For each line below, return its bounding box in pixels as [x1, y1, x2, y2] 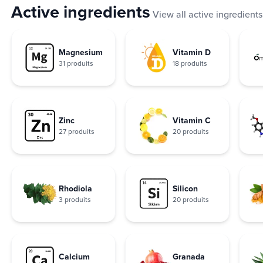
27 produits [59, 126, 95, 136]
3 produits [59, 194, 91, 204]
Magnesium [59, 46, 103, 58]
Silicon [173, 182, 198, 194]
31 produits [59, 58, 93, 68]
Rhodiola [59, 182, 92, 194]
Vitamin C [173, 114, 211, 126]
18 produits [173, 58, 207, 68]
